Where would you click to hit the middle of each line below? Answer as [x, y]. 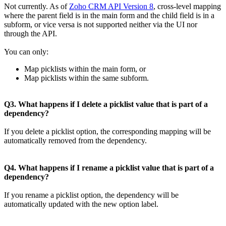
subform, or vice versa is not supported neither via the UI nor [101, 25]
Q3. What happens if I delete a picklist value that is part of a [106, 104]
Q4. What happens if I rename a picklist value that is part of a [109, 168]
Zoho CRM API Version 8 [111, 7]
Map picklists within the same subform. [87, 78]
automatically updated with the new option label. [81, 204]
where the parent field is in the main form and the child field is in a [109, 16]
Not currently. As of [37, 7]
